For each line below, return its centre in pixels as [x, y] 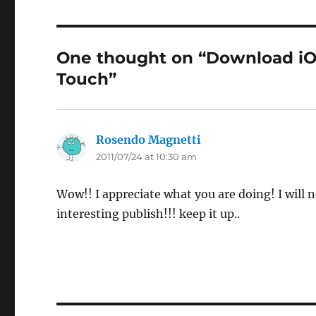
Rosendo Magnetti [149, 140]
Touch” [87, 79]
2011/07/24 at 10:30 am [147, 157]
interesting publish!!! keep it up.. [148, 214]
